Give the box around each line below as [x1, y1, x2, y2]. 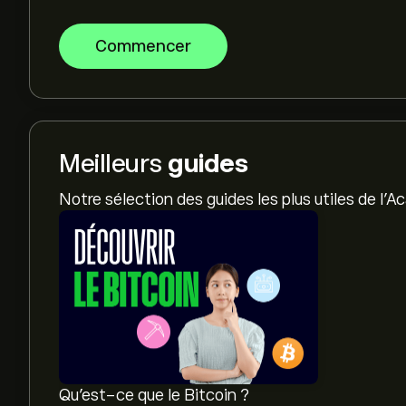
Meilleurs [59, 150, 168, 178]
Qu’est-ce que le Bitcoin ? [59, 386, 249, 404]
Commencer [95, 37, 191, 55]
